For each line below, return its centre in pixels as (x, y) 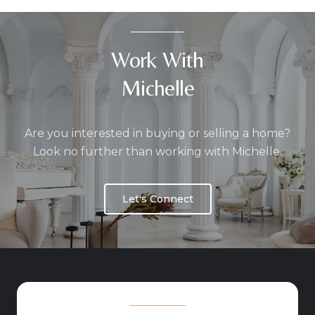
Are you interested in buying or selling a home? (157, 133)
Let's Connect (157, 199)
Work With (157, 59)
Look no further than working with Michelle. (157, 151)
